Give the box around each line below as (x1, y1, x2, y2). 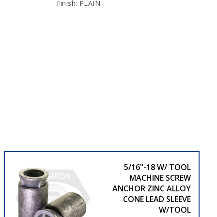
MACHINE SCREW (129, 172, 191, 183)
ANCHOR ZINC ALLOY (112, 183, 191, 194)
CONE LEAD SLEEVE (123, 193, 191, 204)
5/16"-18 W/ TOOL (124, 161, 191, 172)
